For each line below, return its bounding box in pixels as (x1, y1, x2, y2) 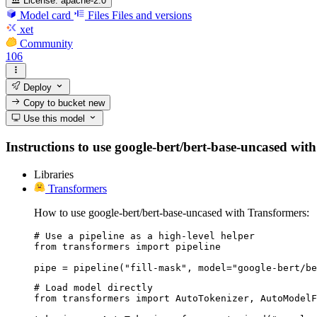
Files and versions (112, 8, 192, 21)
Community (20, 37, 73, 50)
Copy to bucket (21, 97, 89, 108)
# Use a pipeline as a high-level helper (34, 230, 255, 241)
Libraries (34, 168, 74, 180)
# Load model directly (34, 282, 153, 293)
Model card (20, 8, 71, 21)
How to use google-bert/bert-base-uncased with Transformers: (34, 206, 309, 219)
